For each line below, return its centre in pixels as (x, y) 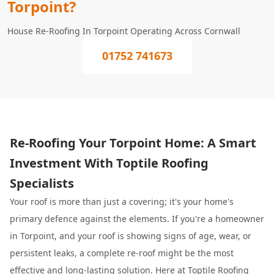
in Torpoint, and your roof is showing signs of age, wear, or (131, 236)
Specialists (42, 183)
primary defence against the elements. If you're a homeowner (137, 219)
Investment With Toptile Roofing (109, 163)
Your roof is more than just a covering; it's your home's (122, 202)
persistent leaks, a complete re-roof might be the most (122, 253)
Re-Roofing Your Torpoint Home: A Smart (133, 143)
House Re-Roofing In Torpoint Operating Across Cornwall (124, 31)
